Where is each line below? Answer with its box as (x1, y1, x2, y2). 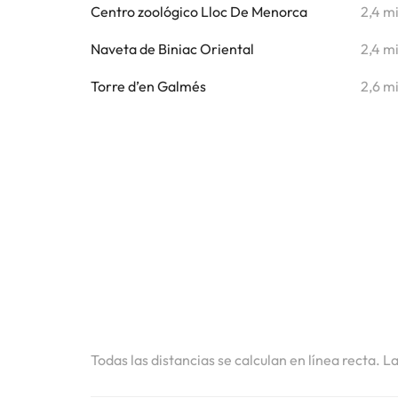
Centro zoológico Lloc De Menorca (91, 3, 307, 20)
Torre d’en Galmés (91, 77, 206, 95)
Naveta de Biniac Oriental (91, 40, 254, 58)
